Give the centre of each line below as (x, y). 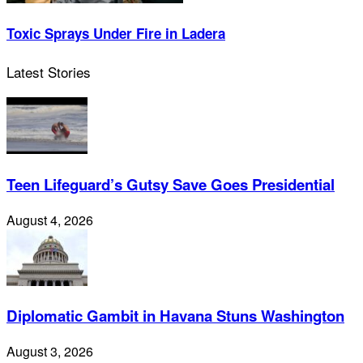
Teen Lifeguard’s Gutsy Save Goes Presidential (171, 184)
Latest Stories (49, 72)
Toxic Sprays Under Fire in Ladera (116, 34)
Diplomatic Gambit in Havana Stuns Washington (175, 316)
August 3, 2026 (50, 351)
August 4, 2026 (50, 220)
